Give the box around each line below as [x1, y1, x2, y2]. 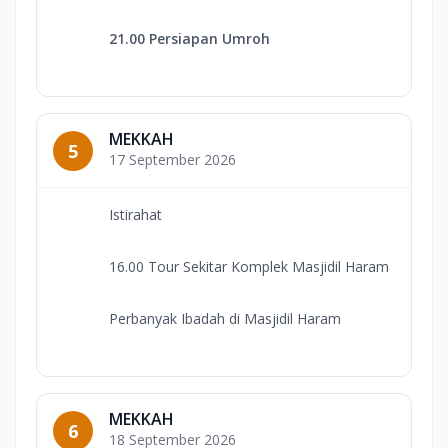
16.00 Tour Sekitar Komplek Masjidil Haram [109, 257, 389, 277]
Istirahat [109, 205, 162, 225]
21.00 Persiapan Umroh [109, 29, 270, 49]
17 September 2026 [109, 150, 236, 170]
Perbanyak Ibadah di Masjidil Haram [109, 309, 341, 329]
